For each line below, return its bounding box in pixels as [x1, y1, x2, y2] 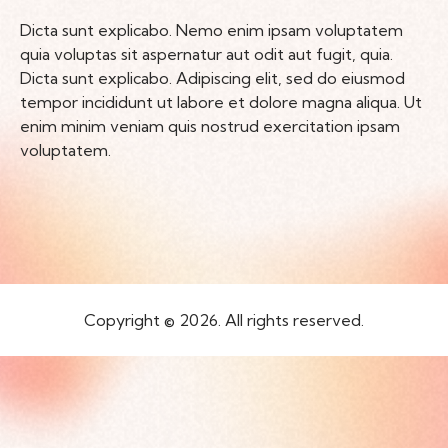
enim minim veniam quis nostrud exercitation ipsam [20, 116, 400, 137]
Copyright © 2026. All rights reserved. [84, 310, 364, 331]
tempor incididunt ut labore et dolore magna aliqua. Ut [20, 92, 422, 113]
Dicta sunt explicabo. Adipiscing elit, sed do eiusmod [20, 68, 405, 89]
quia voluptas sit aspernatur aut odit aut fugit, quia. [20, 44, 393, 65]
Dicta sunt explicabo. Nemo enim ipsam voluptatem [20, 20, 403, 41]
